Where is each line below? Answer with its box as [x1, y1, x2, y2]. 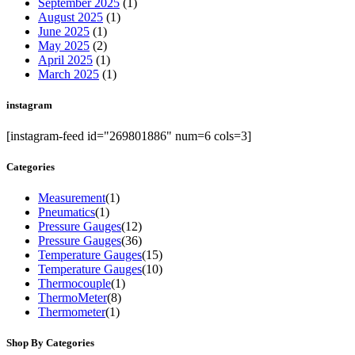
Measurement [38, 191, 105, 205]
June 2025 [38, 24, 90, 38]
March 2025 [38, 67, 99, 81]
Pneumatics [38, 205, 95, 219]
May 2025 [38, 38, 90, 52]
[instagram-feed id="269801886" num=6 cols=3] [6, 128, 251, 143]
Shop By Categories [6, 337, 94, 349]
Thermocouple [38, 277, 111, 291]
